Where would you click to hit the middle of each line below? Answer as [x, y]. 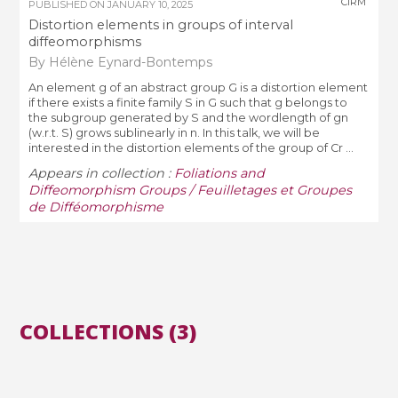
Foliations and [220, 174]
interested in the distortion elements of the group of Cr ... [191, 147]
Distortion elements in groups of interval [161, 25]
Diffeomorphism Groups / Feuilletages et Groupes [191, 191]
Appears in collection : [102, 174]
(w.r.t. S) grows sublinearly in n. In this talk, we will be [175, 132]
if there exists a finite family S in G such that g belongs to [188, 102]
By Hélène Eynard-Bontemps [121, 62]
